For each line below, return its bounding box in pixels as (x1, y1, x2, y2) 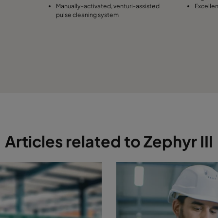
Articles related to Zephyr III (5, 131, 213, 151)
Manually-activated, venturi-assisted (55, 1, 160, 10)
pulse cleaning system (55, 10, 119, 18)
